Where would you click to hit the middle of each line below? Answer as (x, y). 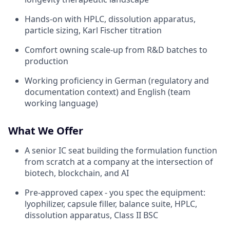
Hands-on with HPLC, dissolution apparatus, (110, 19)
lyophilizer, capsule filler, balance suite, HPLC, (111, 204)
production (46, 61)
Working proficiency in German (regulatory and (117, 81)
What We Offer (46, 131)
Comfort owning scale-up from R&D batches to (116, 50)
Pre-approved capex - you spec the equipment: (115, 193)
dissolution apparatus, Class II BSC (91, 215)
